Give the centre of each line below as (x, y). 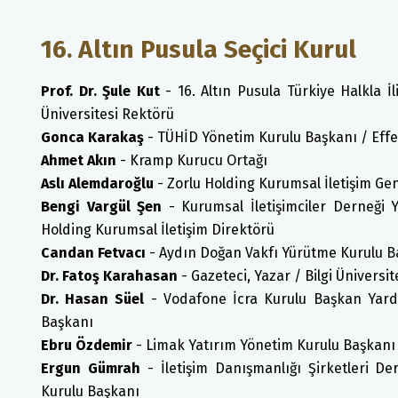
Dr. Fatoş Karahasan (109, 276)
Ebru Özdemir (87, 345)
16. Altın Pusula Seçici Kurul (199, 49)
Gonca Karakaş (92, 137)
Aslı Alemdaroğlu (99, 183)
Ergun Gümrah (91, 368)
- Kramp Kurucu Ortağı (192, 160)
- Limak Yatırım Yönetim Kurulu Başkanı (264, 345)
